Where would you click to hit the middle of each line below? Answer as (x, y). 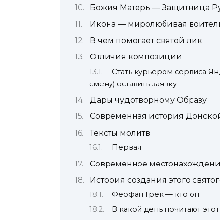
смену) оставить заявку (133, 84)
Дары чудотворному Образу (148, 100)
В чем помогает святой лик (146, 40)
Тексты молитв (120, 133)
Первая (127, 148)
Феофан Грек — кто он (156, 195)
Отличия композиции (136, 57)
